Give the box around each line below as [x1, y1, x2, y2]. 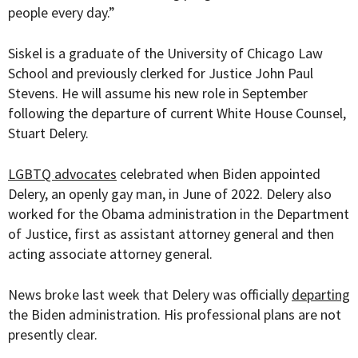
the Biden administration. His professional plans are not [8, 305, 341, 324]
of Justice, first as [8, 225, 120, 244]
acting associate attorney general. [8, 245, 216, 264]
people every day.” [8, 3, 115, 22]
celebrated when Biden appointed [117, 165, 320, 184]
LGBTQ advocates [8, 165, 117, 184]
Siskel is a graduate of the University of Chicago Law [8, 44, 323, 63]
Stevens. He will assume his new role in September [8, 84, 308, 103]
